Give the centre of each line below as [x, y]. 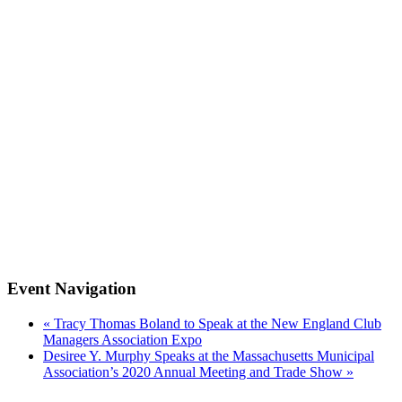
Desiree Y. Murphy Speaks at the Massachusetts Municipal [209, 356]
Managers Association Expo [122, 340]
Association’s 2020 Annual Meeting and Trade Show [195, 372]
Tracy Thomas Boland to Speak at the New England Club [216, 324]
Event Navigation [72, 289]
